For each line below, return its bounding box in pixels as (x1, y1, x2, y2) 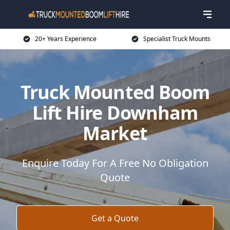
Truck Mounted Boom (20, 80, 210, 105)
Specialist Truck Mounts (143, 34, 210, 43)
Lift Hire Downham (32, 100, 198, 125)
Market (83, 121, 147, 146)
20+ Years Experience (35, 34, 97, 43)
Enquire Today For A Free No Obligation (22, 156, 208, 170)
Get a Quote (91, 213, 139, 224)
